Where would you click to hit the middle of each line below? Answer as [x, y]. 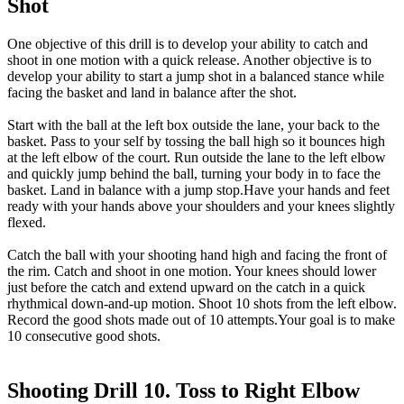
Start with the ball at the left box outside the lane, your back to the [193, 125]
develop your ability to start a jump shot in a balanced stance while [196, 77]
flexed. [27, 223]
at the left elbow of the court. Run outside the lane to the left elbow [197, 158]
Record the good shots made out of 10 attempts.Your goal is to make [201, 320]
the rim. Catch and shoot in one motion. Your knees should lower [192, 271]
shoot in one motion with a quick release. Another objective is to [189, 60]
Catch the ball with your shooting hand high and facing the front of [197, 255]
